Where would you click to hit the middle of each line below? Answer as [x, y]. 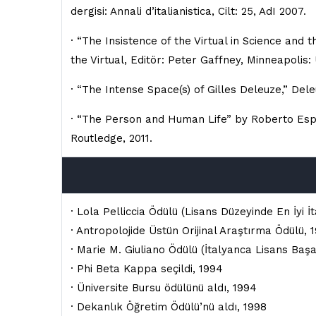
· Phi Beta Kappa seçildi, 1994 [147, 269]
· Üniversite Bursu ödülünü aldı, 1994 [164, 288]
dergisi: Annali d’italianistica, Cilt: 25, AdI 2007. [188, 11]
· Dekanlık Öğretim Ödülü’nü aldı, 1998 [169, 307]
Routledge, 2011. [111, 138]
